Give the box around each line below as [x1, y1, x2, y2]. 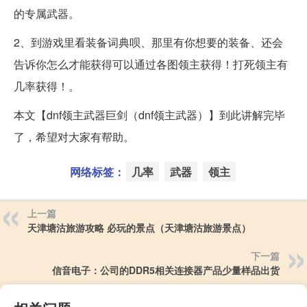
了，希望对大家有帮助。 [14, 128, 134, 145]
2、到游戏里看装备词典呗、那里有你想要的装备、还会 [14, 34, 283, 50]
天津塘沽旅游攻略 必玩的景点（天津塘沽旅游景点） [27, 220, 251, 234]
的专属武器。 [14, 5, 79, 21]
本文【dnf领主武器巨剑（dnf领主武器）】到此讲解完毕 [14, 106, 285, 123]
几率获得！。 [14, 77, 79, 94]
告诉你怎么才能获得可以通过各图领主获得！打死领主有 [14, 56, 288, 72]
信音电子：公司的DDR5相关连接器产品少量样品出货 [52, 262, 280, 277]
